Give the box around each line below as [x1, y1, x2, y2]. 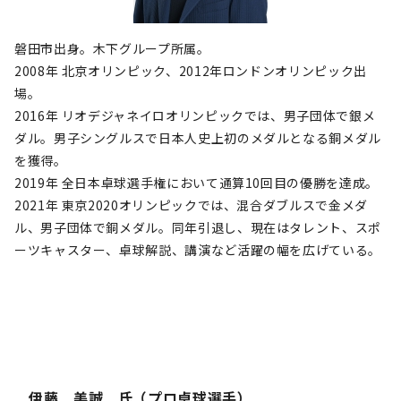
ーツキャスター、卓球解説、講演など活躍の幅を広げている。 [14, 241, 381, 259]
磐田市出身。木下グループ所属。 [14, 39, 210, 57]
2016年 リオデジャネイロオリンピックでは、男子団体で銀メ [14, 107, 376, 124]
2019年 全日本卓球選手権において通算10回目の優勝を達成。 [14, 174, 379, 192]
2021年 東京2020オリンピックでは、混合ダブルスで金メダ [14, 196, 368, 214]
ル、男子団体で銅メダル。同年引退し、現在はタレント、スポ [14, 218, 381, 236]
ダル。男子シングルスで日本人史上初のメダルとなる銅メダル [14, 129, 381, 147]
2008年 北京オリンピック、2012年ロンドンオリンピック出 [14, 62, 367, 80]
